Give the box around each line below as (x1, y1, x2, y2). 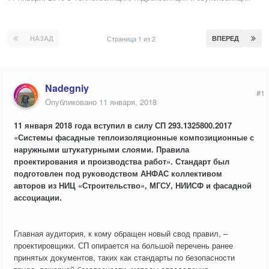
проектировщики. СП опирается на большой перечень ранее (14, 240, 233, 252)
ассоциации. (14, 192, 64, 204)
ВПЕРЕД (212, 34, 239, 43)
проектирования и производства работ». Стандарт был (14, 156, 229, 168)
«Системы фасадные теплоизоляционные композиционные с (14, 131, 254, 144)
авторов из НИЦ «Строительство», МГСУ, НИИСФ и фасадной (14, 180, 252, 192)
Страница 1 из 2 (106, 34, 159, 44)
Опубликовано (45, 96, 99, 108)
